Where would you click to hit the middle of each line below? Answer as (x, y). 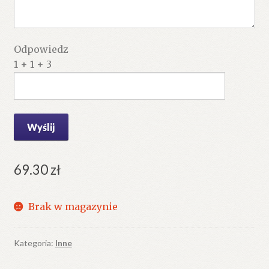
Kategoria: (34, 243)
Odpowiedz (41, 49)
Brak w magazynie (73, 206)
